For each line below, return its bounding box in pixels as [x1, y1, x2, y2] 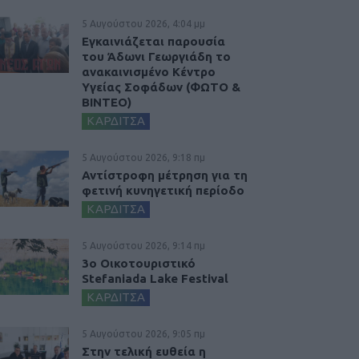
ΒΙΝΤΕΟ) [82, 95, 131, 110]
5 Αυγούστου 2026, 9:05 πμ [82, 329, 205, 340]
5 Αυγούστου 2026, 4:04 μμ [82, 18, 205, 30]
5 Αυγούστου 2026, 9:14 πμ [82, 240, 205, 252]
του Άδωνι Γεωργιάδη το [82, 50, 231, 64]
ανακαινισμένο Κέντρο [82, 65, 216, 79]
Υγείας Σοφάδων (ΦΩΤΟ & [82, 80, 240, 95]
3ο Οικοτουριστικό [82, 256, 196, 271]
